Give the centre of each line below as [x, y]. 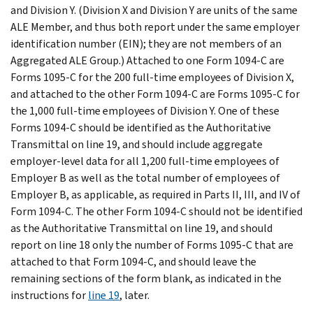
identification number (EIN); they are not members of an [146, 43]
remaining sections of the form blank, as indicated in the [146, 278]
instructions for [49, 295]
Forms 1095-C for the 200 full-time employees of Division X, [152, 77]
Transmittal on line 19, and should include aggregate [137, 144]
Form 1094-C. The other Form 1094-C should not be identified [156, 211]
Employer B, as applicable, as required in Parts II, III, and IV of [155, 194]
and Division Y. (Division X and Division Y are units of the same [154, 10]
